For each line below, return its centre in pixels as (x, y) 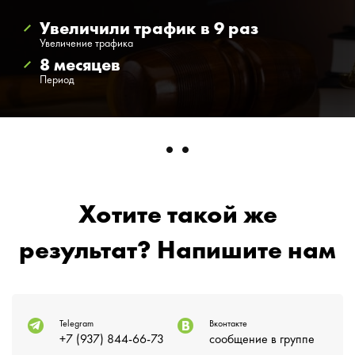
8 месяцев (80, 65)
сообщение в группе (262, 340)
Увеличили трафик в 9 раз (149, 29)
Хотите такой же (177, 216)
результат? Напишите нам (177, 252)
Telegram (76, 324)
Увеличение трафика (86, 43)
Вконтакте (228, 324)
